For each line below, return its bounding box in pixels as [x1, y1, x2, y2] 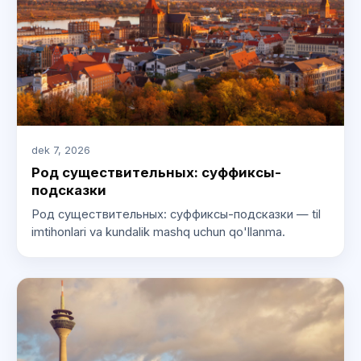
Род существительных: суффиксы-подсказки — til [31, 207, 321, 222]
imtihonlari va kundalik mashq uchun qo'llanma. [31, 225, 285, 240]
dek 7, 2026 [31, 143, 90, 156]
